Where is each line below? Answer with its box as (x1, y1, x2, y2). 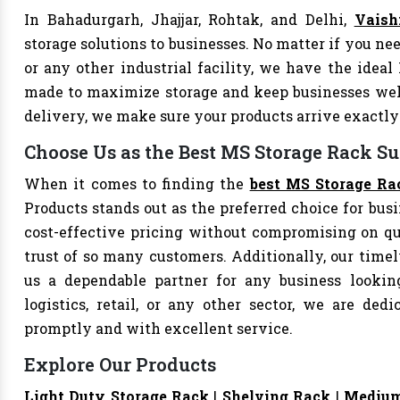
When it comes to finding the (24, 174, 250, 193)
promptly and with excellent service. (24, 319, 293, 337)
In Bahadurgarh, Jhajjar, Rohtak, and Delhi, (24, 10, 354, 29)
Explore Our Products (24, 353, 216, 376)
